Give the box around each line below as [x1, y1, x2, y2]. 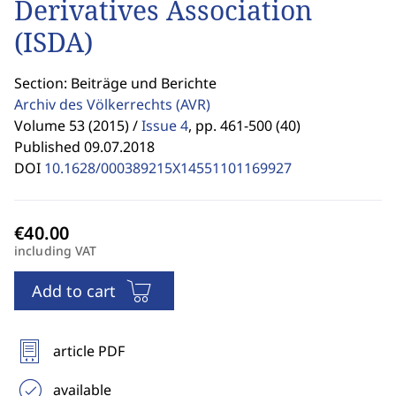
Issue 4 [141, 116, 188, 135]
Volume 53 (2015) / [14, 116, 138, 135]
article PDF [53, 341, 125, 361]
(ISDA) [14, 25, 93, 60]
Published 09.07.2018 [14, 137, 155, 156]
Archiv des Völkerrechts [14, 95, 176, 114]
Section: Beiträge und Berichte [14, 73, 217, 93]
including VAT [14, 242, 97, 259]
